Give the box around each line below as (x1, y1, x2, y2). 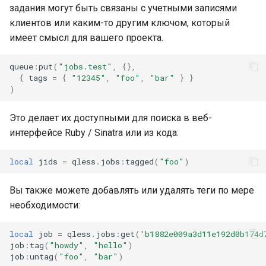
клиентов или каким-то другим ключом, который (9, 17, 230, 28)
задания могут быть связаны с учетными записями (9, 2, 237, 14)
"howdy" (49, 239, 84, 251)
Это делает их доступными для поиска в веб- (9, 112, 212, 123)
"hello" (93, 239, 128, 251)
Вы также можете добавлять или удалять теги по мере (9, 185, 254, 196)
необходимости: (9, 199, 80, 211)
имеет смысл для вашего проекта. (9, 32, 163, 43)
